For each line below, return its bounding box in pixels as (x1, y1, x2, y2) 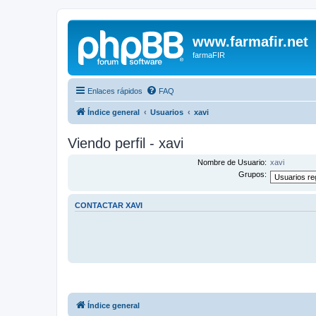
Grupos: (238, 169, 267, 178)
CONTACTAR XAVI (75, 200, 142, 209)
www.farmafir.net (193, 34, 308, 49)
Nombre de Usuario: (197, 157, 267, 166)
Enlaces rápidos (87, 86, 142, 95)
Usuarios (150, 107, 183, 116)
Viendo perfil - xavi (68, 135, 183, 151)
